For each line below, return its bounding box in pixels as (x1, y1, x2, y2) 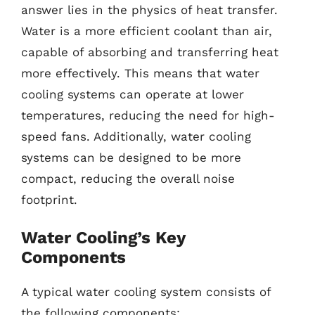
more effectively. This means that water (21, 65, 259, 80)
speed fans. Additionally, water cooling (21, 129, 251, 143)
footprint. (21, 192, 77, 207)
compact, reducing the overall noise (21, 171, 235, 186)
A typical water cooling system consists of (21, 285, 271, 299)
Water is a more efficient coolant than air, (21, 23, 272, 38)
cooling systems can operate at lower (21, 86, 244, 101)
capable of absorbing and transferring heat (21, 44, 278, 59)
